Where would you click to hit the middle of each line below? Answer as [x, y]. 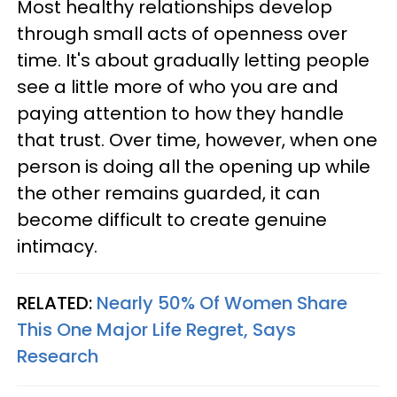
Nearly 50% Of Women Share [222, 303]
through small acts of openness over [182, 34]
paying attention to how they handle [180, 113]
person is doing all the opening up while [194, 167]
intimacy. [59, 246]
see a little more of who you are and [178, 87]
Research [58, 356]
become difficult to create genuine [172, 220]
